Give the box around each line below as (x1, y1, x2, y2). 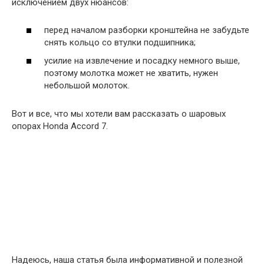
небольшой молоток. (44, 80, 130, 91)
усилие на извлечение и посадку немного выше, (44, 55, 240, 67)
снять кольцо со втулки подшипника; (44, 37, 196, 48)
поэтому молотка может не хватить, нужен (44, 68, 218, 79)
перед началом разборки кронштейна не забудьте (44, 24, 249, 35)
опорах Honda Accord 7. (12, 121, 108, 132)
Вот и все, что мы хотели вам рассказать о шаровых (12, 108, 226, 120)
